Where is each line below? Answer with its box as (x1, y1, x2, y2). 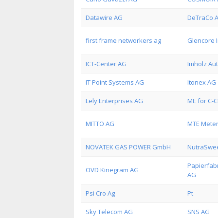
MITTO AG (86, 119, 114, 128)
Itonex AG (187, 78, 216, 87)
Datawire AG (86, 13, 123, 22)
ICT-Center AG (86, 59, 127, 68)
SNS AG (187, 207, 210, 216)
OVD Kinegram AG (86, 165, 139, 174)
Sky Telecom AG (86, 207, 133, 216)
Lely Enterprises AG (86, 96, 143, 105)
